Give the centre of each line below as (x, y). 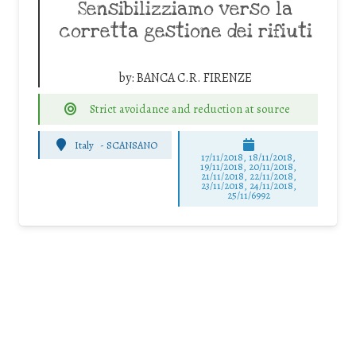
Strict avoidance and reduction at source (190, 109)
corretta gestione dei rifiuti (185, 32)
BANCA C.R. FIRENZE (194, 78)
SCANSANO (132, 145)
